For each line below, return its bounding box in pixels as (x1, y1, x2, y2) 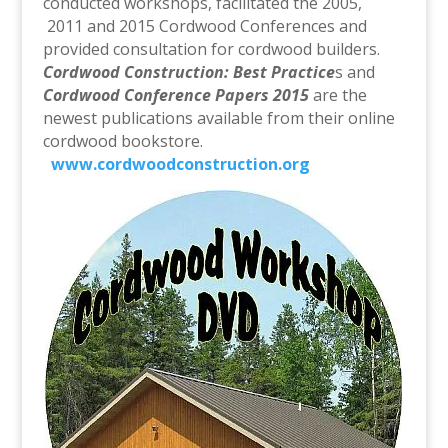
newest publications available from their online (42, 107, 395, 130)
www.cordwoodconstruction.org (50, 153, 310, 176)
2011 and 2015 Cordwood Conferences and (42, 15, 367, 38)
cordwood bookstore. (42, 130, 203, 153)
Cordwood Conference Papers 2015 (42, 84, 313, 107)
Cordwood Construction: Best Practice (42, 61, 335, 84)
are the (312, 84, 367, 107)
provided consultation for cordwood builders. (42, 38, 384, 61)
